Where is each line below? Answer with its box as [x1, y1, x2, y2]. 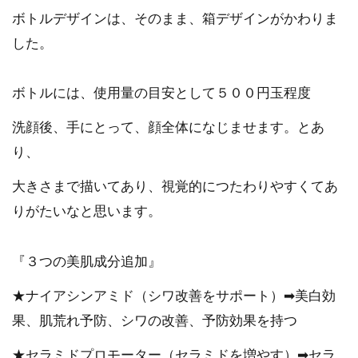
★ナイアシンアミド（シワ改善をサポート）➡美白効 [12, 289, 336, 304]
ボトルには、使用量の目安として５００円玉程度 [12, 86, 311, 101]
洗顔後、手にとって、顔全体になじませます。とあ [12, 121, 324, 135]
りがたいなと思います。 [12, 205, 161, 219]
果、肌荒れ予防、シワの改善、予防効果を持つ [12, 314, 297, 328]
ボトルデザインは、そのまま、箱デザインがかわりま [12, 11, 338, 26]
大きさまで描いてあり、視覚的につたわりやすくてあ [12, 180, 338, 194]
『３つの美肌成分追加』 [12, 255, 161, 269]
